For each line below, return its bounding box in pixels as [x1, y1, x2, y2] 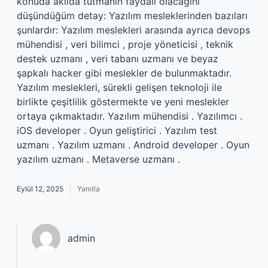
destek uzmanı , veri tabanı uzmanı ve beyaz [17, 53, 218, 65]
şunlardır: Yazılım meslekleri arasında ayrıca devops [17, 24, 250, 36]
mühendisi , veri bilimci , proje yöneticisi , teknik [17, 38, 233, 50]
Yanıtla [77, 184, 100, 193]
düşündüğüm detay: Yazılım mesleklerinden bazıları [17, 10, 248, 22]
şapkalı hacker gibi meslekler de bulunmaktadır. [17, 67, 232, 79]
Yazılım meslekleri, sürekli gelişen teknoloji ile [17, 81, 222, 93]
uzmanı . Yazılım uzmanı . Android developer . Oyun [17, 139, 249, 151]
